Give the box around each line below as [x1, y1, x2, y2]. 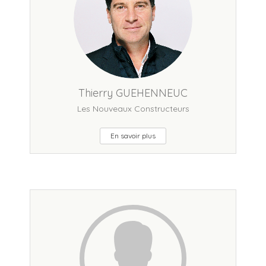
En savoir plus [110, 131, 156, 140]
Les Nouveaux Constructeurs [77, 103, 189, 114]
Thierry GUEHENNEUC [78, 86, 188, 100]
